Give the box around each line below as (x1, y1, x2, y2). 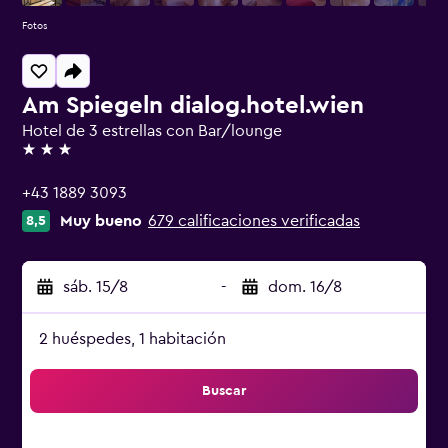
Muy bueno (60, 213, 142, 229)
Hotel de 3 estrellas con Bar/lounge (22, 123, 282, 139)
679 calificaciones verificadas (148, 213, 360, 229)
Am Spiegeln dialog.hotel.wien (22, 94, 364, 118)
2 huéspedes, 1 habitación (39, 331, 226, 347)
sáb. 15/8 (63, 279, 128, 295)
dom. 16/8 (268, 279, 342, 295)
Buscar (202, 384, 246, 398)
